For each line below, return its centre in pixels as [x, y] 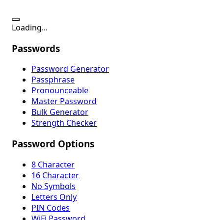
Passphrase [53, 80]
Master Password [64, 101]
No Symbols [54, 186]
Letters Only [54, 197]
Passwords [36, 48]
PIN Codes [51, 207]
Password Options [53, 144]
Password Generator [70, 69]
